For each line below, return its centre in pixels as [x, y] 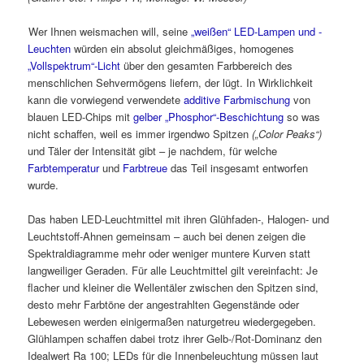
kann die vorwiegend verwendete [106, 100]
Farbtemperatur [64, 168]
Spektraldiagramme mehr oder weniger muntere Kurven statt [169, 253]
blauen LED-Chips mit [81, 117]
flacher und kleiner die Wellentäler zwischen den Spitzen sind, [173, 288]
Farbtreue [145, 168]
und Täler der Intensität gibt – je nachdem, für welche [153, 151]
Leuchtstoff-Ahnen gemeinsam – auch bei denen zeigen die [167, 236]
